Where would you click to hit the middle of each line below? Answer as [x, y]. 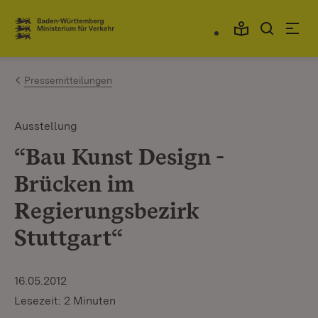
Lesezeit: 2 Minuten [65, 301]
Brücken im [74, 183]
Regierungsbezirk [106, 210]
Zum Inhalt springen [94, 22]
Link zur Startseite [66, 34]
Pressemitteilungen [68, 80]
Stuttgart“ [68, 237]
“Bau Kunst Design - [119, 157]
